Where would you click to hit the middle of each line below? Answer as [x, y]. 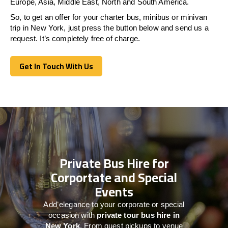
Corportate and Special [114, 177]
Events [114, 191]
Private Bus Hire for [114, 163]
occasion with [73, 215]
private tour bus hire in [138, 215]
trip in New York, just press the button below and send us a [109, 27]
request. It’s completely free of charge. [75, 38]
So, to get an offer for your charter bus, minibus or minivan [109, 17]
